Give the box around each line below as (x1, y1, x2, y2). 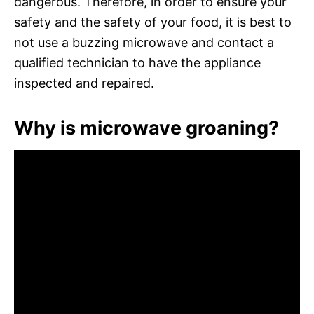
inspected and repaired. (14, 75, 154, 90)
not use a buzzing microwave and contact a (14, 34, 274, 50)
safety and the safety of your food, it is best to (14, 14, 292, 29)
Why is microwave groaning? (14, 116, 279, 139)
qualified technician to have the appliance (14, 55, 261, 70)
